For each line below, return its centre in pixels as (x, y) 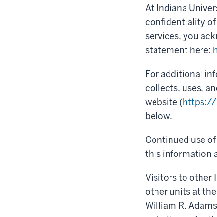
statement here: (179, 50)
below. (159, 116)
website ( (164, 102)
